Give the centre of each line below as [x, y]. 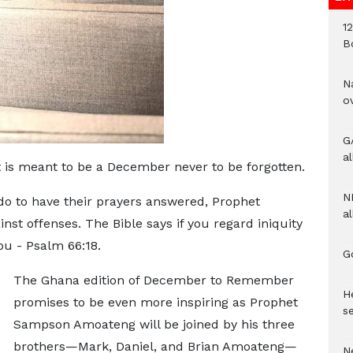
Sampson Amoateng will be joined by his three [154, 324]
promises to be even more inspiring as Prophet [155, 302]
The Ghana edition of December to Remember [153, 280]
